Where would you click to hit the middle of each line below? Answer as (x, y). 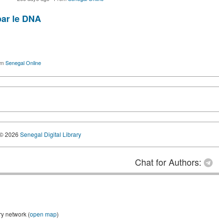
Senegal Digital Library (50, 134)
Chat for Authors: (169, 162)
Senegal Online (23, 63)
